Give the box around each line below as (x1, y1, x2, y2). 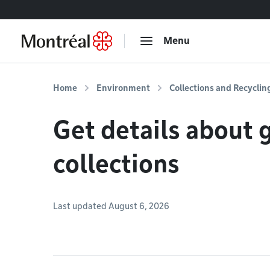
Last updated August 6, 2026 (53, 201, 169, 211)
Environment (96, 83, 150, 93)
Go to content (15, 5, 62, 14)
